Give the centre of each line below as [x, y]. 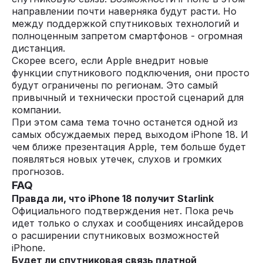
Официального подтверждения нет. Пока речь [123, 211]
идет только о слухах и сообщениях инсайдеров [128, 223]
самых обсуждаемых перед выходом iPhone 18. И [130, 134]
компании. [36, 110]
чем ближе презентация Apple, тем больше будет [129, 147]
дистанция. [38, 48]
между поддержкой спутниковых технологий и [125, 23]
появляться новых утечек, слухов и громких [117, 159]
